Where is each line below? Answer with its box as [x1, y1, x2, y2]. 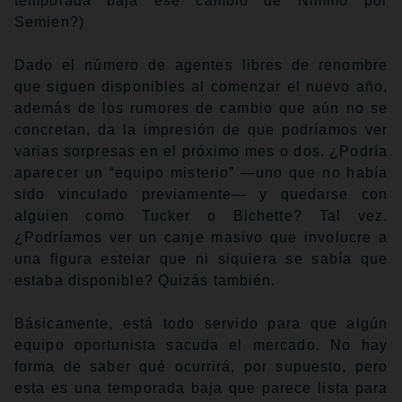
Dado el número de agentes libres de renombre [14, 57, 388, 73]
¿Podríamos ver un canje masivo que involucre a [14, 229, 388, 245]
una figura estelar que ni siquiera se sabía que [14, 250, 388, 267]
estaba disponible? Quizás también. [14, 272, 276, 288]
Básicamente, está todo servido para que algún [14, 315, 388, 331]
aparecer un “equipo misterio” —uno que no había [14, 164, 388, 180]
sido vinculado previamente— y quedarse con [14, 186, 388, 202]
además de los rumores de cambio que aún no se [14, 100, 388, 116]
